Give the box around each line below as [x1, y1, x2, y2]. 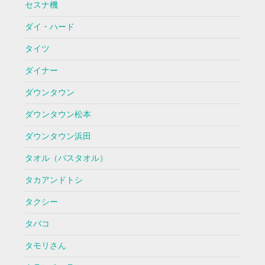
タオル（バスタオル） [24, 153, 108, 164]
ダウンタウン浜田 [24, 131, 91, 142]
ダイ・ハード [24, 22, 75, 33]
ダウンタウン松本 [24, 109, 91, 120]
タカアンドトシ [24, 175, 83, 186]
